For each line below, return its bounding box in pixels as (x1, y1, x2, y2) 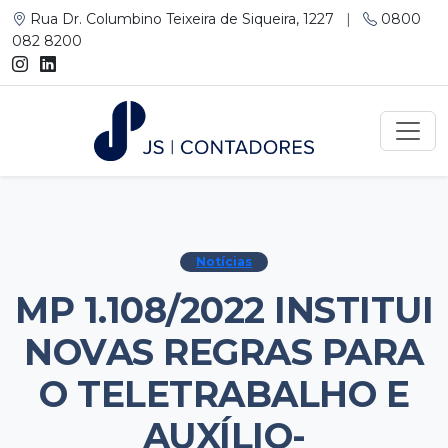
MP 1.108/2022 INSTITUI (15, 288, 433, 332)
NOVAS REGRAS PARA (24, 330, 424, 374)
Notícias (196, 254, 252, 269)
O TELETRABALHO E (39, 372, 409, 416)
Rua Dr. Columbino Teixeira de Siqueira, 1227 (26, 10, 338, 28)
